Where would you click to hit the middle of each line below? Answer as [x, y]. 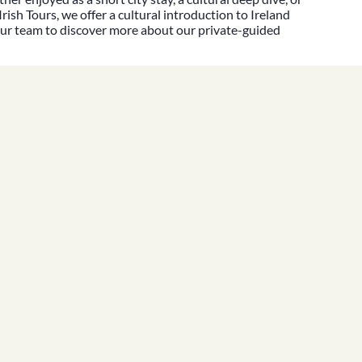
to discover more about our [121, 30]
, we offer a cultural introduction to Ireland [174, 15]
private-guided [240, 30]
